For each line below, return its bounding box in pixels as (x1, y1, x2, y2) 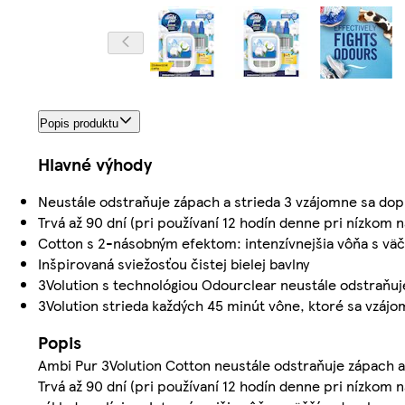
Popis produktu (40, 117, 118, 131)
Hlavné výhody (38, 152, 152, 177)
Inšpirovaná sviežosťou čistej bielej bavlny (38, 253, 309, 275)
